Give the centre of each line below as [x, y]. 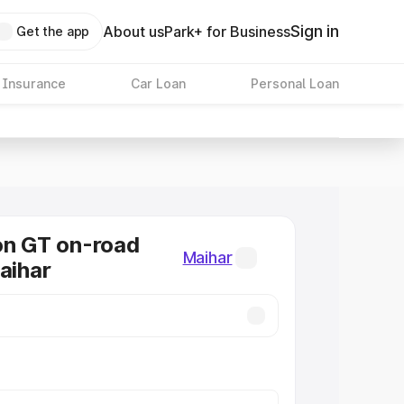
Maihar [207, 257]
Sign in [315, 31]
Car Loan [158, 83]
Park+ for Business [228, 32]
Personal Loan [294, 83]
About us [134, 32]
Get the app [53, 31]
